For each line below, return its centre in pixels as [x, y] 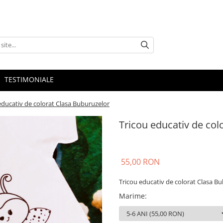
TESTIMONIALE [29, 79]
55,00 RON [140, 162]
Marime [132, 196]
